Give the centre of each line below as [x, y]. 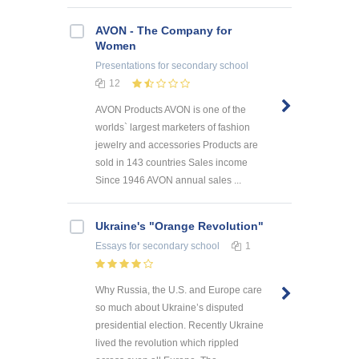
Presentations [125, 66]
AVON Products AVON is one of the [171, 110]
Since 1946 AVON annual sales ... [168, 181]
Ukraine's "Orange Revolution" [179, 226]
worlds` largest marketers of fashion [173, 128]
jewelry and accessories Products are [177, 145]
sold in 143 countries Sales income [171, 163]
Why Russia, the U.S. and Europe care [179, 290]
